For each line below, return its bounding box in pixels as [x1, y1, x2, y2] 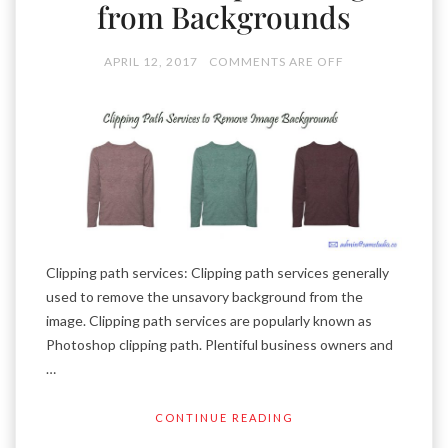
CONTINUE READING [154, 411, 294, 425]
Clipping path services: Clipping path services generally [46, 264, 389, 282]
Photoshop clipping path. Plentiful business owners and [46, 336, 393, 354]
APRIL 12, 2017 [104, 54, 198, 70]
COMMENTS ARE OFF [209, 54, 344, 70]
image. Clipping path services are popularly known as [46, 312, 372, 330]
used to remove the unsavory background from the [46, 288, 363, 306]
